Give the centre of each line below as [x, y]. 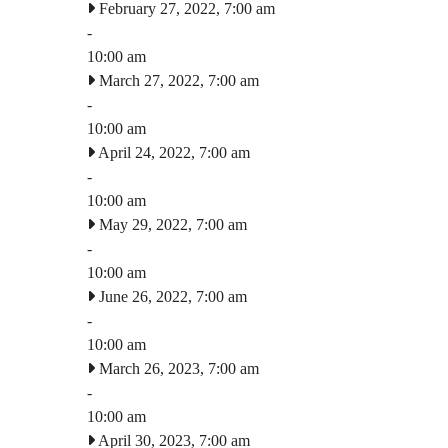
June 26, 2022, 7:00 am [171, 296]
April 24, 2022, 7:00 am [172, 152]
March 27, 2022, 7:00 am [177, 80]
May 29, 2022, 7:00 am [171, 224]
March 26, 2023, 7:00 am [177, 368]
